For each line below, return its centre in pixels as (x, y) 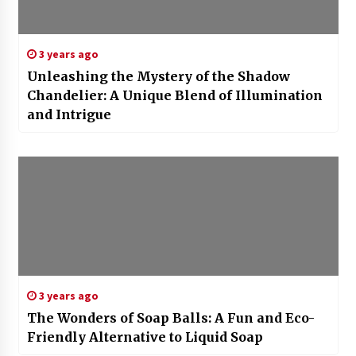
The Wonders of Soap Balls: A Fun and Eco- (170, 318)
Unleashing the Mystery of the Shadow (158, 77)
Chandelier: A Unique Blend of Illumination (174, 96)
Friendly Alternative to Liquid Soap (145, 337)
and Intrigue (69, 115)
